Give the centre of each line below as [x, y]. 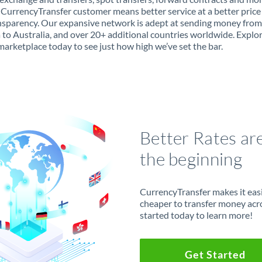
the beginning [191, 158]
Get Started [215, 254]
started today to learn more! [196, 215]
